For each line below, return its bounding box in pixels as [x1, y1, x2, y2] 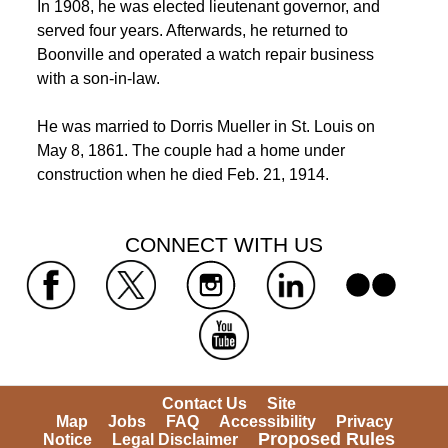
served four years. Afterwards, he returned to [36, 22, 348, 39]
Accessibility [218, 413, 316, 430]
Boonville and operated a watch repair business [36, 46, 374, 63]
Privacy [335, 413, 393, 430]
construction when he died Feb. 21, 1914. [36, 166, 329, 183]
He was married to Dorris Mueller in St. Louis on [36, 118, 375, 135]
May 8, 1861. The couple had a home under [36, 142, 345, 159]
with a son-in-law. [36, 70, 160, 87]
